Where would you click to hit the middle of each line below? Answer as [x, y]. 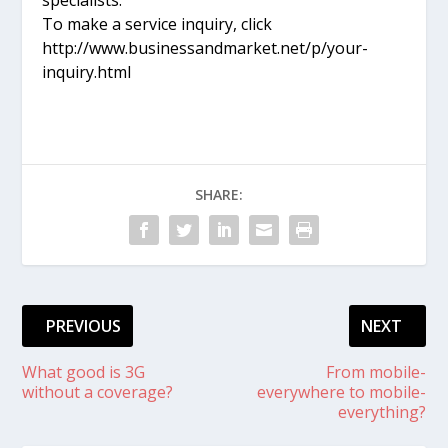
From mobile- [375, 371]
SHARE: [219, 194]
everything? [381, 411]
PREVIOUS [84, 325]
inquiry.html [87, 71]
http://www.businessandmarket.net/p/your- [205, 47]
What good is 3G [84, 371]
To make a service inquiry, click [157, 23]
